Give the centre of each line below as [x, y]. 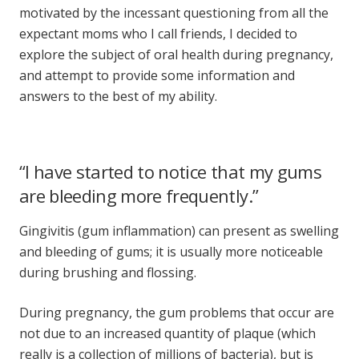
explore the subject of [87, 54]
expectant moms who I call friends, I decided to [158, 33]
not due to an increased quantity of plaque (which [167, 333]
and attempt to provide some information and [157, 75]
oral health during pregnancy [242, 54]
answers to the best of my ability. [118, 96]
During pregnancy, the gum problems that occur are [177, 312]
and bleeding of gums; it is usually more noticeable [171, 251]
